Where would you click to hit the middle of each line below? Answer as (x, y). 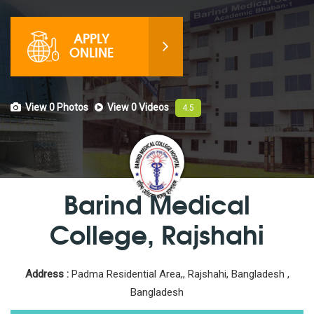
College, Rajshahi (157, 234)
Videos (153, 107)
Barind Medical (157, 204)
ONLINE (91, 52)
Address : (47, 274)
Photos (71, 107)
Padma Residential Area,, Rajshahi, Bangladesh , (179, 274)
